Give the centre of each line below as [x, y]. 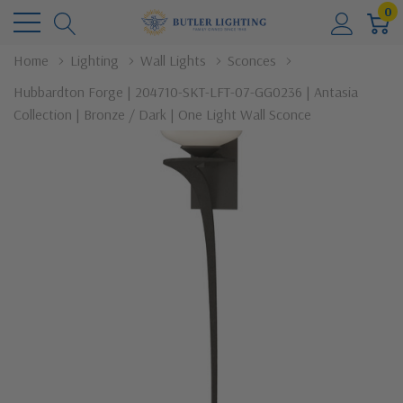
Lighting [94, 60]
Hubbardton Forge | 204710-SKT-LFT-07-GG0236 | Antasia [186, 92]
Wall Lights [173, 60]
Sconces [252, 60]
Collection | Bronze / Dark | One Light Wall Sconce [162, 114]
